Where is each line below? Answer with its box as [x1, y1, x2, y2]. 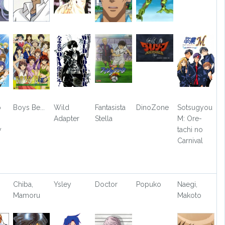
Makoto [177, 191, 201, 200]
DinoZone [136, 103, 169, 112]
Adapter [54, 115, 80, 123]
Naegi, [177, 180, 197, 189]
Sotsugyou [177, 103, 212, 112]
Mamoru [13, 191, 40, 200]
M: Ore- [177, 115, 202, 123]
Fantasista [95, 103, 126, 112]
